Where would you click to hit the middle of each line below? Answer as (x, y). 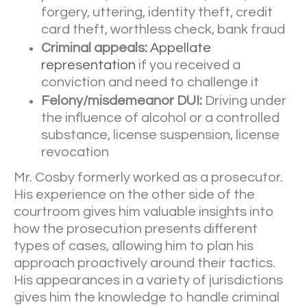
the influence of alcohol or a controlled (160, 118)
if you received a (188, 65)
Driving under (244, 101)
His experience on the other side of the (134, 195)
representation (88, 65)
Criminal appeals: (94, 48)
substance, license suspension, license (160, 135)
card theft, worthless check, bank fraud (163, 30)
